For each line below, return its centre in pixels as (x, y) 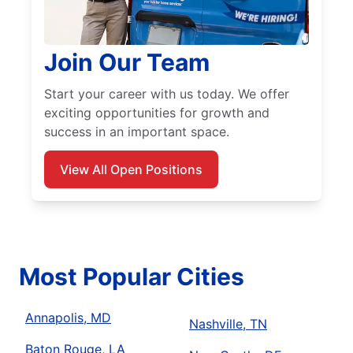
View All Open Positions (131, 170)
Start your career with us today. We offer (167, 94)
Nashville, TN (228, 324)
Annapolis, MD (68, 318)
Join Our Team (127, 63)
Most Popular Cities (132, 277)
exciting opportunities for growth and (157, 113)
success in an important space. (137, 132)
